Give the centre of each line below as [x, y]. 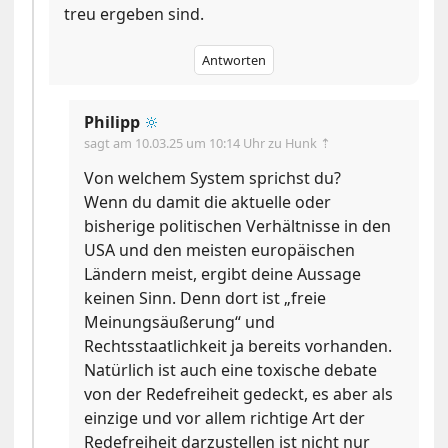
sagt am [110, 143]
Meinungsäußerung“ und [180, 322]
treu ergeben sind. [134, 14]
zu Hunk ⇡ [300, 143]
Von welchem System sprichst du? [213, 178]
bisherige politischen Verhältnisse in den [238, 226]
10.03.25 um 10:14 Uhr [202, 143]
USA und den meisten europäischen [220, 250]
